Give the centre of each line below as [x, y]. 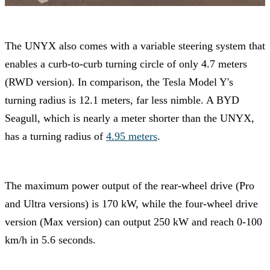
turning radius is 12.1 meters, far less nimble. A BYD [122, 100]
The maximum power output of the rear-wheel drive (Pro [130, 185]
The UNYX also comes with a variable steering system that [135, 46]
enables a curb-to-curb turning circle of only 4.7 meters [126, 64]
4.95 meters [132, 136]
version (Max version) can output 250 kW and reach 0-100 [133, 221]
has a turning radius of [55, 136]
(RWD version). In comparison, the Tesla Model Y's [119, 82]
